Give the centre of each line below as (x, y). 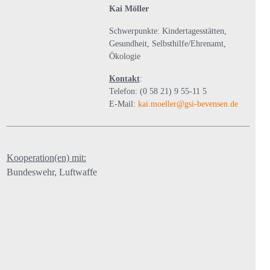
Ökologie (124, 57)
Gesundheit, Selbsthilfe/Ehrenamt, (167, 44)
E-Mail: (123, 104)
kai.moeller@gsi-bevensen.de (188, 104)
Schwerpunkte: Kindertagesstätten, (168, 31)
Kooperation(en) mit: (46, 158)
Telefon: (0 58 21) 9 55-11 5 (158, 92)
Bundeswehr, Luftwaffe (52, 172)
